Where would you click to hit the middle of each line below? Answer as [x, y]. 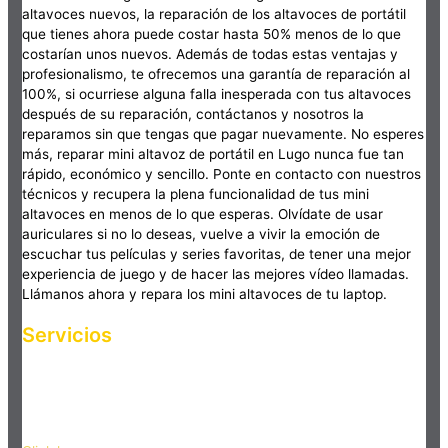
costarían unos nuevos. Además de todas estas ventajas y [210, 54]
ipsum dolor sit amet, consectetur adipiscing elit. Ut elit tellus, [220, 396]
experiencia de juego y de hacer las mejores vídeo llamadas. [216, 274]
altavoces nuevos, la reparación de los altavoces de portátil [214, 14]
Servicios [67, 335]
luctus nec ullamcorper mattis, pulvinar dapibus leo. [188, 416]
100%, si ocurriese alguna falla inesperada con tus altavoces [217, 94]
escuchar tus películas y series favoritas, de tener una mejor [217, 254]
